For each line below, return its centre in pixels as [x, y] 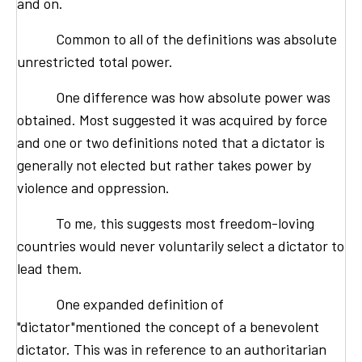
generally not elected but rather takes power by [164, 165]
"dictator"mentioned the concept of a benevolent [168, 327]
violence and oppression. [93, 188]
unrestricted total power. [95, 62]
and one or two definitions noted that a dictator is [171, 143]
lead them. [50, 269]
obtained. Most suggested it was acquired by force [172, 120]
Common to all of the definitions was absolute [177, 39]
